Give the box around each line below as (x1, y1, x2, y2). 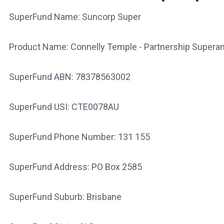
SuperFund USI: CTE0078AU (8, 101, 119, 112)
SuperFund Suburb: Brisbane (8, 191, 121, 202)
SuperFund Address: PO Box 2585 (8, 161, 142, 172)
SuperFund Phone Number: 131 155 (8, 131, 150, 142)
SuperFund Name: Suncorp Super (8, 11, 141, 22)
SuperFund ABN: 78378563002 (8, 71, 130, 82)
